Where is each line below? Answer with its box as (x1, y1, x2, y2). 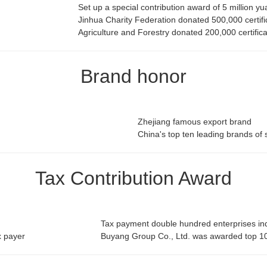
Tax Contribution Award (35, 167, 232, 190)
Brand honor (80, 66, 187, 88)
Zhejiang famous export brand (138, 117, 252, 127)
